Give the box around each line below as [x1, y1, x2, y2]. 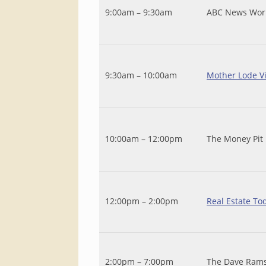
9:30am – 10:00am [105, 69, 177, 81]
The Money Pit [207, 133, 263, 144]
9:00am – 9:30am [105, 7, 172, 18]
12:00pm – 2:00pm [105, 195, 178, 207]
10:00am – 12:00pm [105, 133, 182, 144]
